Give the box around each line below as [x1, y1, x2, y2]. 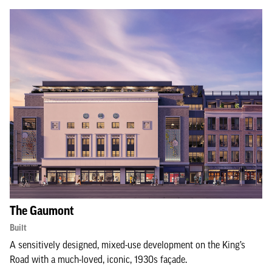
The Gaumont [10, 204, 74, 217]
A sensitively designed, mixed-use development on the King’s [10, 239, 245, 250]
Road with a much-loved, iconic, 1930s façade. [10, 254, 187, 265]
